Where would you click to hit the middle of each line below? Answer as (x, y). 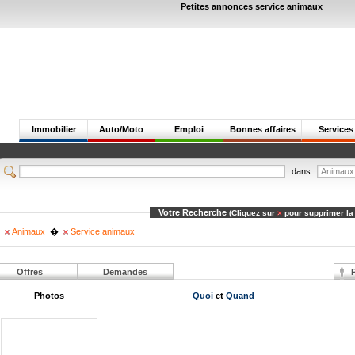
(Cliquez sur (253, 213)
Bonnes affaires (262, 129)
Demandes (125, 271)
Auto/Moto (121, 129)
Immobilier (53, 129)
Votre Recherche (194, 212)
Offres (29, 271)
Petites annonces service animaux (251, 6)
